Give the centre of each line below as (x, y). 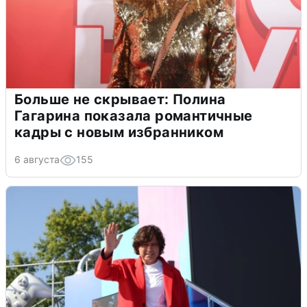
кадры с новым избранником (119, 133)
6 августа (37, 160)
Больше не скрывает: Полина (120, 100)
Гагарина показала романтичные (134, 116)
